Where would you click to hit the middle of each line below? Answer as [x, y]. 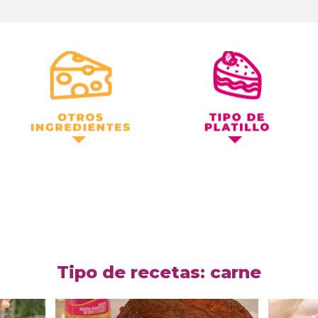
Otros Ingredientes [76, 64]
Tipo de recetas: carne [159, 272]
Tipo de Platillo [232, 64]
